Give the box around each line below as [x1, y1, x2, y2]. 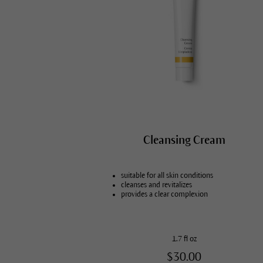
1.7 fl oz [171, 234, 197, 243]
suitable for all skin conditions [121, 171, 214, 180]
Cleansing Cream [143, 133, 225, 146]
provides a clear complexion [121, 190, 208, 198]
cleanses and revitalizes [121, 180, 193, 189]
